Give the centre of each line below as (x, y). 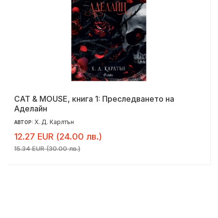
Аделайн (31, 109)
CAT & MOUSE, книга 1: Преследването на (94, 99)
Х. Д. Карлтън (54, 122)
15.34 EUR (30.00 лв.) (47, 149)
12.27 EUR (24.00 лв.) (58, 137)
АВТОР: (24, 122)
